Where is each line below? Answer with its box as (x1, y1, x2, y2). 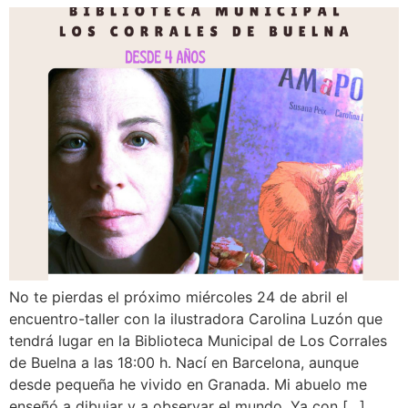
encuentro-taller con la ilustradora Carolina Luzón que (9, 309, 382, 328)
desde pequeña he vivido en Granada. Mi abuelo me (9, 374, 367, 393)
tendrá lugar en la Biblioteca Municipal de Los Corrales (9, 331, 387, 350)
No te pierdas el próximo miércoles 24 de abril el (9, 287, 348, 306)
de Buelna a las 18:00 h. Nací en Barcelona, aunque (9, 352, 359, 372)
